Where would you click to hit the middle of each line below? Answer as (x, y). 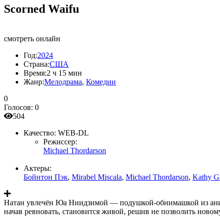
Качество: (40, 133)
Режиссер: (60, 141)
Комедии (101, 82)
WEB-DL (73, 133)
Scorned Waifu (41, 9)
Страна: (37, 64)
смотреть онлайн (32, 38)
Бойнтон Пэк (46, 177)
